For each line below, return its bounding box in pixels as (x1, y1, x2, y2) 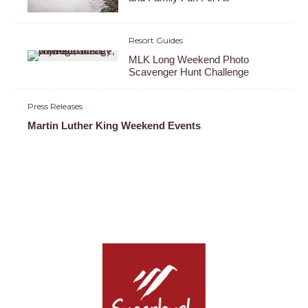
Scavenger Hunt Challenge (129, 65, 250, 78)
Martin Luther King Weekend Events (27, 119, 201, 131)
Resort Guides (129, 34, 184, 45)
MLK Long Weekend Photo (129, 53, 250, 65)
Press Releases (27, 100, 82, 111)
